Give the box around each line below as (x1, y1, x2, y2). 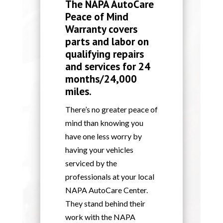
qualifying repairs (65, 47, 144, 61)
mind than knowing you (65, 117, 143, 127)
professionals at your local (65, 171, 154, 181)
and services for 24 (65, 59, 150, 73)
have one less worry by (65, 131, 142, 141)
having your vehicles (65, 144, 133, 154)
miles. (65, 84, 92, 98)
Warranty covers (65, 22, 137, 36)
